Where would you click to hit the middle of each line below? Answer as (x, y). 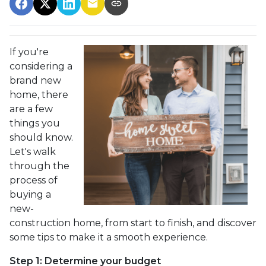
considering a (41, 66)
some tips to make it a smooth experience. (109, 237)
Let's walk (33, 152)
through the (39, 166)
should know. (41, 137)
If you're (29, 52)
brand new (35, 80)
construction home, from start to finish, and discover (133, 223)
